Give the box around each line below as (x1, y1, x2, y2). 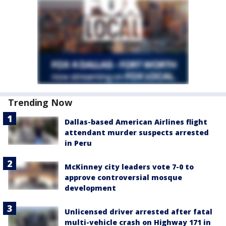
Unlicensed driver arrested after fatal (65, 207, 212, 216)
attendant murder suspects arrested (65, 128, 209, 137)
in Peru (65, 138, 92, 148)
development (65, 183, 116, 193)
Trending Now (8, 96, 72, 108)
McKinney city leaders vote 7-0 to (65, 162, 194, 172)
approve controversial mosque (65, 173, 182, 182)
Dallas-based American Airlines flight (65, 117, 207, 127)
